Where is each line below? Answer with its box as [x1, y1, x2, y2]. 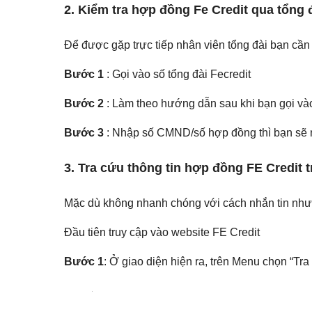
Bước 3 [64, 127, 104, 139]
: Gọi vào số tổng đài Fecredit [104, 68, 251, 81]
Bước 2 [64, 97, 104, 110]
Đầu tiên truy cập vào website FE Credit [64, 226, 260, 239]
